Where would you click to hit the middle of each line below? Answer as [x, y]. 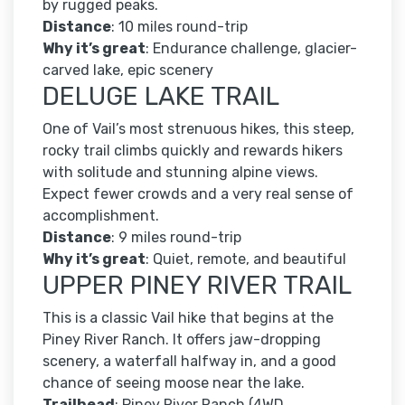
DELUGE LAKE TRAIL [161, 97]
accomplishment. [101, 216]
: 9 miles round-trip [176, 238]
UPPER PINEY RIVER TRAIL [197, 286]
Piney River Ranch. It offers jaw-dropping [182, 340]
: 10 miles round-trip [179, 27]
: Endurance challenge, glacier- [251, 49]
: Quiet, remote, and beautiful [246, 259]
